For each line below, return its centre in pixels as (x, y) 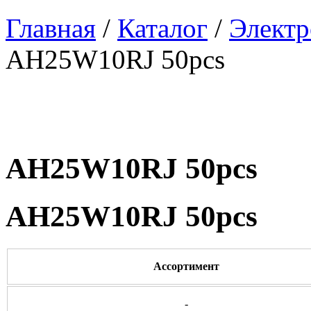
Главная (51, 28)
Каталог (162, 28)
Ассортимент (186, 266)
